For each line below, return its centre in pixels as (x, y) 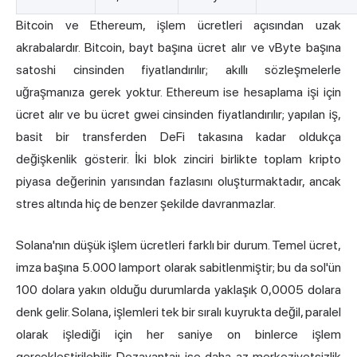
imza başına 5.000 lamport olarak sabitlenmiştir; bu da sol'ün (178, 268)
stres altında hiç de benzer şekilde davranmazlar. (146, 204)
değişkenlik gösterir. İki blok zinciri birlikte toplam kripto (178, 159)
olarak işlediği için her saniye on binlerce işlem (178, 335)
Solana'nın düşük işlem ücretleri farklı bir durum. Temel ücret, (178, 245)
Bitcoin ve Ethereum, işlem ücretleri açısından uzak (178, 25)
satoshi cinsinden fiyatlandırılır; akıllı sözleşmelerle (178, 70)
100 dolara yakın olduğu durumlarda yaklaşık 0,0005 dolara (178, 290)
